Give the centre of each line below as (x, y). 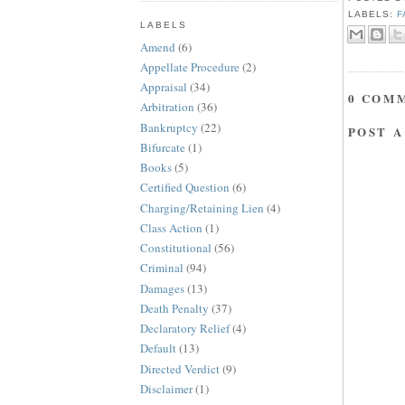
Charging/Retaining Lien (202, 207)
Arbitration (167, 107)
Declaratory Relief (184, 329)
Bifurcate (162, 147)
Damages (162, 288)
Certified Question (184, 188)
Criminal (161, 268)
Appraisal (163, 87)
